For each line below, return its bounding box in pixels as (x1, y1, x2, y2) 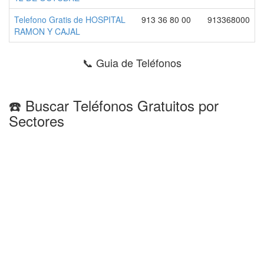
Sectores (9, 110, 64, 131)
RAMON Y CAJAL (14, 25, 80, 37)
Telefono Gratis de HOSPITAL (14, 14, 126, 25)
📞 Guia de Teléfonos (82, 55, 181, 70)
